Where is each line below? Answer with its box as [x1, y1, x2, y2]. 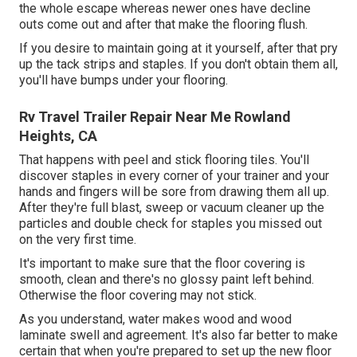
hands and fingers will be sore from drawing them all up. [19, 184, 329, 200]
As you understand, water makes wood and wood [19, 312, 292, 328]
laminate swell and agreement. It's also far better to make [19, 328, 338, 343]
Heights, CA [19, 127, 97, 145]
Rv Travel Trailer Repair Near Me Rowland [19, 108, 291, 126]
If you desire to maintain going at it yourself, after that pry [19, 41, 338, 57]
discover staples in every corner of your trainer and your [19, 168, 329, 184]
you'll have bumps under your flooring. [19, 73, 228, 88]
